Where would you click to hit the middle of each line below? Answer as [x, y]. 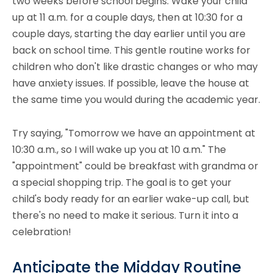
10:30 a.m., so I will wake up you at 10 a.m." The [119, 149]
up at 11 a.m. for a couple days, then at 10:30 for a [127, 17]
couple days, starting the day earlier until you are [129, 34]
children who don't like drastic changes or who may [135, 66]
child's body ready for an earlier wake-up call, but [131, 199]
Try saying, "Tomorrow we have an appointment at [134, 133]
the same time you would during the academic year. [136, 99]
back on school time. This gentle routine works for [131, 50]
